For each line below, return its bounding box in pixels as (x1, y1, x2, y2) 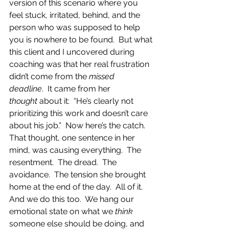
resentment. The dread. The (9, 157, 119, 167)
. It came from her (42, 84, 112, 94)
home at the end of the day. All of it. (9, 182, 147, 192)
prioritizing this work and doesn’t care (9, 108, 150, 118)
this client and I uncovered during (9, 47, 136, 57)
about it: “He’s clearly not (37, 96, 135, 106)
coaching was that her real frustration (9, 59, 151, 69)
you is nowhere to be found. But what (9, 35, 154, 44)
